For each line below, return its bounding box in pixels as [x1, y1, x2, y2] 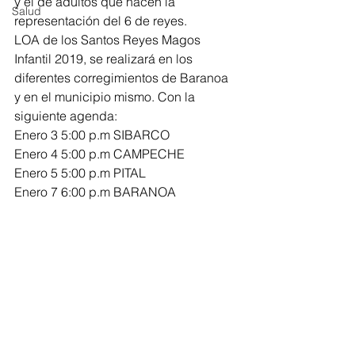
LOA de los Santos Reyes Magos [14, 32, 204, 48]
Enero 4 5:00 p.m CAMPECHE [14, 146, 185, 162]
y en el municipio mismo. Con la [14, 89, 198, 105]
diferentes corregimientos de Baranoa [14, 70, 231, 86]
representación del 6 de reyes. [14, 13, 190, 29]
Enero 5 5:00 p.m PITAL [14, 165, 149, 181]
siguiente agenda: [14, 108, 120, 124]
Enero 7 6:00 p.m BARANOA [14, 184, 179, 200]
